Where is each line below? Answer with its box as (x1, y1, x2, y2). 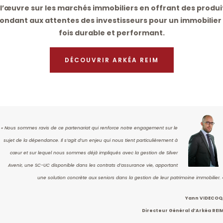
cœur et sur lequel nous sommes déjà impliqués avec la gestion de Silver (10, 150, 178, 156)
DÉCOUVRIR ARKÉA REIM (64, 56, 159, 65)
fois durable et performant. (58, 28, 165, 38)
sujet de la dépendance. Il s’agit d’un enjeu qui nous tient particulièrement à (3, 137, 178, 144)
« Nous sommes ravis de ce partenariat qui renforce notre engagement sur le (1, 125, 178, 131)
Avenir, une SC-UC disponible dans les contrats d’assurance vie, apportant (8, 162, 178, 169)
